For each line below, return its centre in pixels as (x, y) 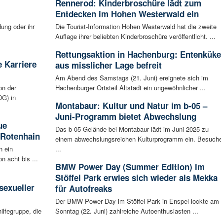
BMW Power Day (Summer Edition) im (130, 167)
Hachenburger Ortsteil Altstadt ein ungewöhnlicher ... (130, 88)
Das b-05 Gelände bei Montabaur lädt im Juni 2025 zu (132, 129)
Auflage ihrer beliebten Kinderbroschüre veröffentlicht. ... (135, 37)
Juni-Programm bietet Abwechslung (126, 117)
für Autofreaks (83, 189)
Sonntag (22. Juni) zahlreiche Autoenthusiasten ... (127, 211)
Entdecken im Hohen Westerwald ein (127, 14)
